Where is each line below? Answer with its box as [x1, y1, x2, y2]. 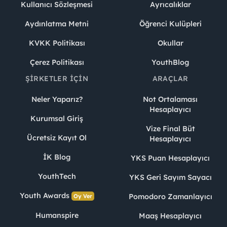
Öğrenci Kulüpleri [139, 19, 202, 28]
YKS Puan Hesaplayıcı [131, 153, 210, 163]
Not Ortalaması [143, 94, 198, 104]
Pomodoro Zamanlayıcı [128, 192, 212, 201]
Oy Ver [73, 192, 92, 200]
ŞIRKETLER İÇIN [25, 73, 89, 83]
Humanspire [35, 210, 79, 220]
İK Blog [43, 152, 70, 162]
